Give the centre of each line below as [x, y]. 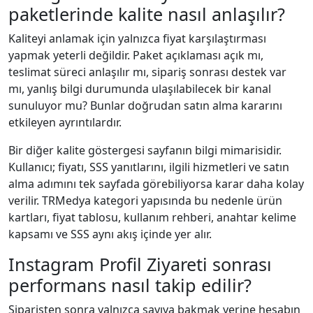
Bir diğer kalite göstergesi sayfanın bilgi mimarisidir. [145, 150]
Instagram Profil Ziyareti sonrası [140, 264]
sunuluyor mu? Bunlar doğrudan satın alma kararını [145, 105]
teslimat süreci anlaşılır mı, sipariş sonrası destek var [147, 72]
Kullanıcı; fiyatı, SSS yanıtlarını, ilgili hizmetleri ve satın [149, 167]
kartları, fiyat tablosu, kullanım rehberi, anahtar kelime [152, 217]
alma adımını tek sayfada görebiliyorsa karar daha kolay [156, 183]
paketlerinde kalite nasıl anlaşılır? [147, 14]
